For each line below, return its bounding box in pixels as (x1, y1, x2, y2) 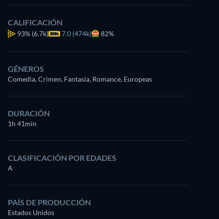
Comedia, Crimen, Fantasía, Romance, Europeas (8, 75, 152, 83)
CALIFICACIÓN (8, 18, 63, 27)
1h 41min (8, 119, 37, 128)
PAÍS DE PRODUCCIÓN (8, 197, 91, 207)
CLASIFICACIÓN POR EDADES (8, 153, 116, 162)
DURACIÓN (8, 109, 50, 118)
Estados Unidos (8, 208, 54, 217)
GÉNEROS (8, 64, 44, 73)
